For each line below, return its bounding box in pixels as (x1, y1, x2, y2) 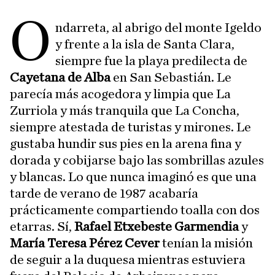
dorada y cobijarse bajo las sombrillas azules (10, 153, 264, 167)
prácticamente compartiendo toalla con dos (10, 203, 260, 217)
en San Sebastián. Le (113, 71, 231, 84)
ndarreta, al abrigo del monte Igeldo (55, 21, 262, 34)
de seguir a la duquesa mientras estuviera (10, 253, 246, 266)
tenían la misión (160, 236, 253, 250)
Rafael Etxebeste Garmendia (74, 220, 239, 233)
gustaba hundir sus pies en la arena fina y (10, 137, 241, 150)
